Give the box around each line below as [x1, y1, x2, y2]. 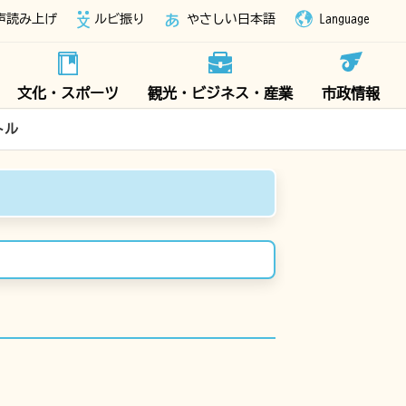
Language [319, 13, 370, 25]
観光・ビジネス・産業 [148, 86, 293, 101]
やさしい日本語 [187, 13, 275, 25]
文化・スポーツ [17, 86, 119, 101]
